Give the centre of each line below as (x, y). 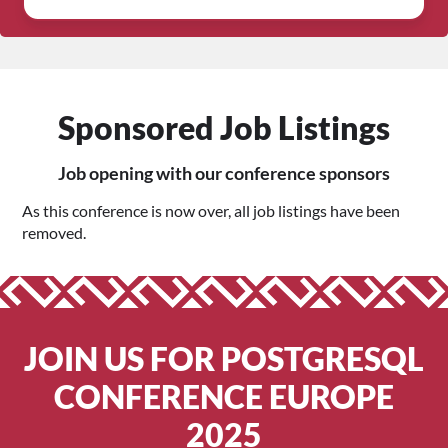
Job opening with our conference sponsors (224, 173)
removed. (54, 232)
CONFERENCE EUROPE (224, 396)
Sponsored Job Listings (224, 127)
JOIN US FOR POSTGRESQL (224, 358)
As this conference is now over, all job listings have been (211, 210)
